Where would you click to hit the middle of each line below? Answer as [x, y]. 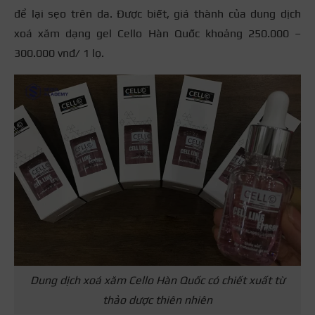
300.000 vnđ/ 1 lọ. [59, 53]
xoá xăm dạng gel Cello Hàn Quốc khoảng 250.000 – [157, 34]
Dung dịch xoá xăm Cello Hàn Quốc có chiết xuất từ [157, 280]
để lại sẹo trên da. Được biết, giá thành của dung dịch [157, 14]
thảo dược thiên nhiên [157, 300]
